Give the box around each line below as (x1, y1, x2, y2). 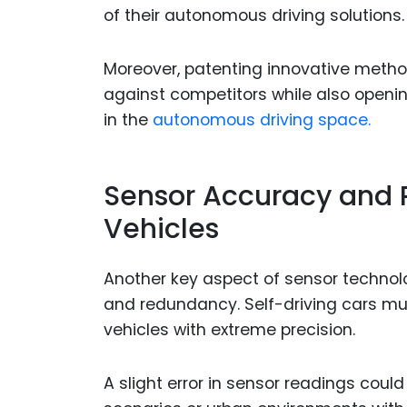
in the (104, 108, 148, 131)
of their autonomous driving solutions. (104, 4, 404, 26)
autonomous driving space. (148, 108, 371, 131)
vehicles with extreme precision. (104, 318, 355, 341)
